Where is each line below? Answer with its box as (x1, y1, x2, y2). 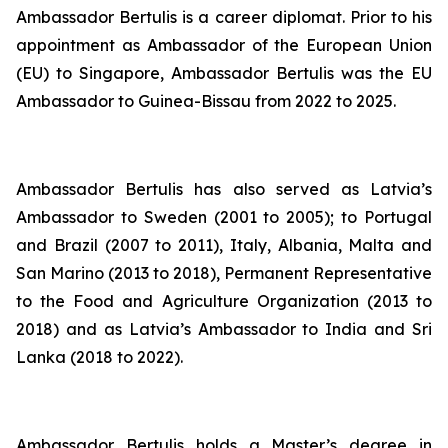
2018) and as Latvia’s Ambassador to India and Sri (16, 319, 432, 339)
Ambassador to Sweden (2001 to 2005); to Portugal (16, 207, 432, 227)
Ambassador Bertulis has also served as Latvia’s (16, 179, 432, 199)
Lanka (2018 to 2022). (16, 347, 183, 367)
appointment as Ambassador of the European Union (16, 35, 432, 55)
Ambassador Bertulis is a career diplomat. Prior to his (16, 7, 432, 27)
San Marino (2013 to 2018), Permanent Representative (16, 263, 432, 283)
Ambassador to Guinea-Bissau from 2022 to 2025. (16, 91, 396, 111)
